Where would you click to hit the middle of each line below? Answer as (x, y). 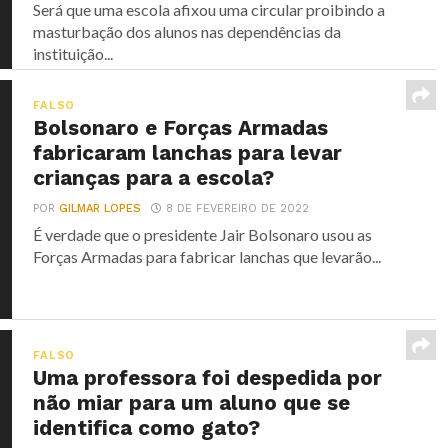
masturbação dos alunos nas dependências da (187, 31)
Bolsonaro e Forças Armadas (181, 127)
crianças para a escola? (154, 177)
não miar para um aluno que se (192, 402)
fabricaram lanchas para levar (188, 152)
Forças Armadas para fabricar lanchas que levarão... (207, 256)
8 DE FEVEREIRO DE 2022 (238, 208)
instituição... (73, 53)
